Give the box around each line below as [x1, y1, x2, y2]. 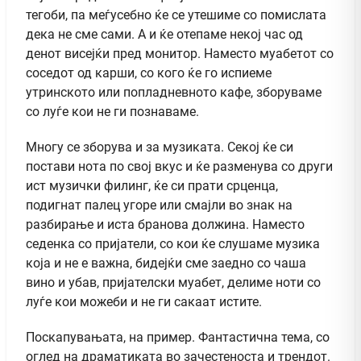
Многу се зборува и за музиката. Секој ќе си [26, 139, 293, 155]
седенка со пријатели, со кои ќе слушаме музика [26, 235, 320, 251]
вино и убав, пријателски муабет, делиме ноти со [26, 274, 321, 290]
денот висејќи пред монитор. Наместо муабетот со [26, 45, 334, 61]
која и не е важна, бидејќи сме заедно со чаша [26, 255, 306, 271]
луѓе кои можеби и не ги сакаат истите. [26, 293, 262, 309]
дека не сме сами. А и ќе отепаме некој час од [26, 26, 303, 42]
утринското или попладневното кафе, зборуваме [26, 84, 322, 100]
